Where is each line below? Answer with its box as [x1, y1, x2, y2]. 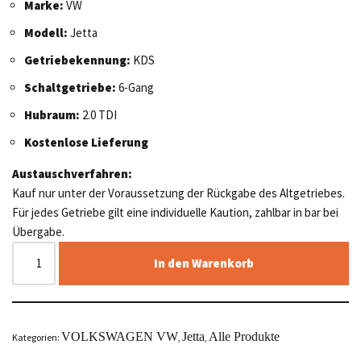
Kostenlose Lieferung [24, 134, 148, 150]
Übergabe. [12, 223, 64, 239]
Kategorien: [12, 330, 61, 343]
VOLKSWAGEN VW [61, 329, 178, 343]
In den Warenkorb [154, 255, 255, 271]
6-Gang [116, 79, 154, 95]
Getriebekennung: [24, 52, 131, 68]
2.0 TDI [80, 106, 117, 122]
